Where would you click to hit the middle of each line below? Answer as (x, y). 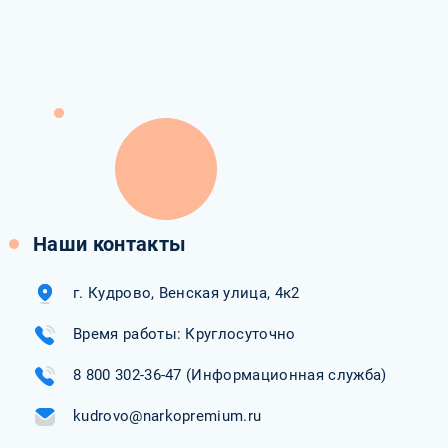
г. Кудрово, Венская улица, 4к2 (186, 293)
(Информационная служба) (284, 374)
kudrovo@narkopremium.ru (167, 415)
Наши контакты (109, 244)
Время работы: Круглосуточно (184, 333)
